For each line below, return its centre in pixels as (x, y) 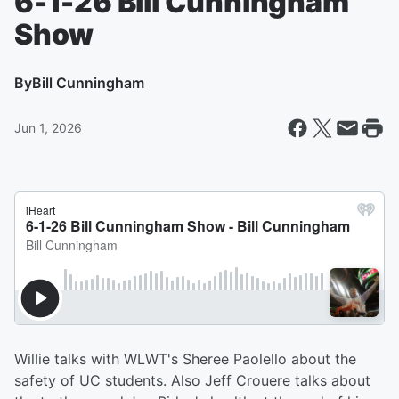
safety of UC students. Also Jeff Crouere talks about (192, 380)
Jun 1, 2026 (48, 128)
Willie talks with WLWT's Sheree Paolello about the (185, 359)
